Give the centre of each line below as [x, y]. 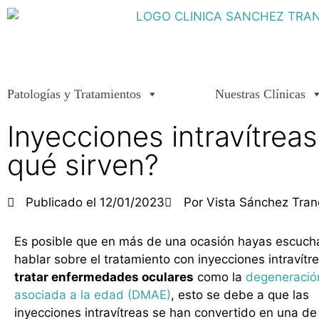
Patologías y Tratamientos [74, 94]
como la [220, 277]
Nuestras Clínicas [260, 94]
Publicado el [61, 202]
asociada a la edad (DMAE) [93, 295]
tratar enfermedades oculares [104, 277]
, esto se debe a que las [240, 295]
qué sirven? [83, 165]
